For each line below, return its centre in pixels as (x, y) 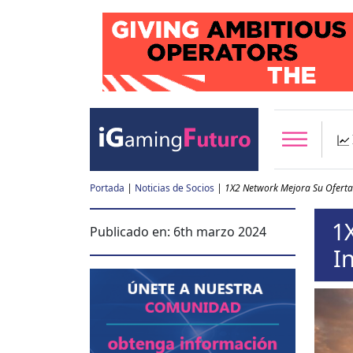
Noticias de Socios (175, 188)
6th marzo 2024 (220, 232)
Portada (107, 188)
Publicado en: (132, 232)
